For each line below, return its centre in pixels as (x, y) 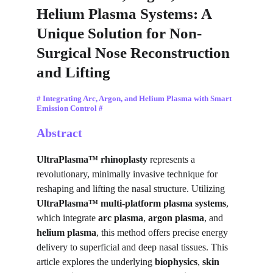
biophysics (176, 262)
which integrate (67, 218)
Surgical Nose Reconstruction (135, 53)
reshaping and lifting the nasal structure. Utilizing (132, 189)
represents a (172, 159)
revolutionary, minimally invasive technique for (128, 174)
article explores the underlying (96, 262)
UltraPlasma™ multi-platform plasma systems (131, 203)
